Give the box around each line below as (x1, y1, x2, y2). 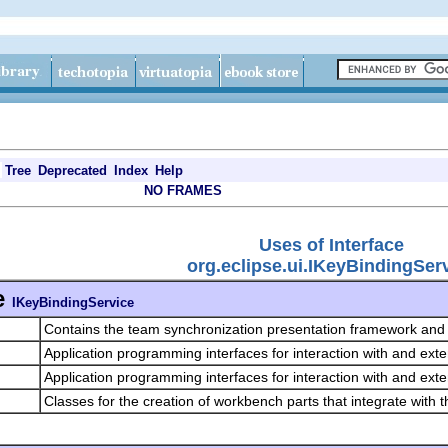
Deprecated (38, 163, 107, 178)
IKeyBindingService (12, 294, 134, 310)
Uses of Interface (259, 234, 404, 255)
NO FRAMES (144, 183, 222, 198)
